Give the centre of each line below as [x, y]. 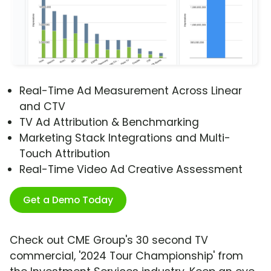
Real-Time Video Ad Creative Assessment [131, 170]
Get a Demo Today [68, 200]
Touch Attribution [65, 154]
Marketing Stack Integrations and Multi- [125, 138]
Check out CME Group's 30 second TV [109, 240]
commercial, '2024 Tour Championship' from [126, 256]
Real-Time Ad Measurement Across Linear [131, 91]
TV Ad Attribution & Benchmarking [109, 122]
